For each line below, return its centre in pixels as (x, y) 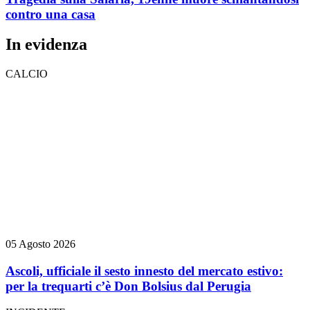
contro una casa (51, 14)
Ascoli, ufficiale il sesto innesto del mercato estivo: (144, 271)
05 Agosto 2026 (40, 244)
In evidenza (46, 45)
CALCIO (27, 74)
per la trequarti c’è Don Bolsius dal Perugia (128, 286)
